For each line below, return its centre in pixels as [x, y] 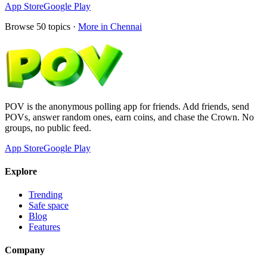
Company [25, 250]
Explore [21, 171]
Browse [21, 26]
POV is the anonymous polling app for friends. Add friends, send [127, 106]
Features [44, 227]
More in [94, 26]
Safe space [49, 206]
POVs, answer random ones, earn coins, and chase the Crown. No [129, 117]
